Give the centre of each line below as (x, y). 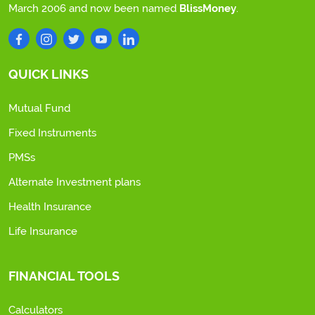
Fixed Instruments (52, 133)
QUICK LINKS (49, 74)
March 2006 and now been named (94, 8)
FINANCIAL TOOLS (64, 276)
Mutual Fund (39, 108)
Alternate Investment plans (75, 182)
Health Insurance (50, 207)
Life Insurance (43, 231)
